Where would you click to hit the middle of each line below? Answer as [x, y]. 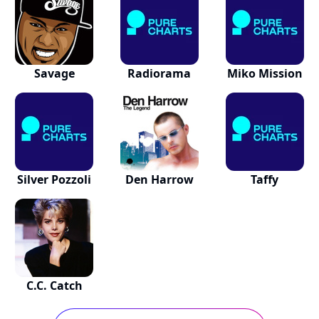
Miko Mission [265, 73]
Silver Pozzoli [54, 179]
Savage [54, 73]
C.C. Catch [54, 286]
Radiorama [159, 73]
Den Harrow [159, 179]
